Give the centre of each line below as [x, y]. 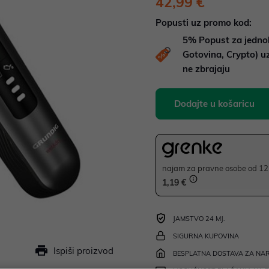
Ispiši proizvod [83, 251]
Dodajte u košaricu [214, 104]
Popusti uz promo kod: [204, 23]
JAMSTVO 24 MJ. [199, 219]
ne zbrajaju [206, 69]
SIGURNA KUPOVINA [206, 236]
